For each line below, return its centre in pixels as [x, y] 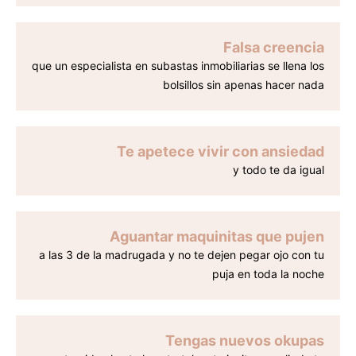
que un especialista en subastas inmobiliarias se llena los [178, 66]
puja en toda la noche [268, 274]
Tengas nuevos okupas [245, 341]
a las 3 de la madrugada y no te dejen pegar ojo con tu [182, 255]
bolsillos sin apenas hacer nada [244, 85]
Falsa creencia [274, 48]
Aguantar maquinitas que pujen [217, 237]
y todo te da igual [279, 170]
